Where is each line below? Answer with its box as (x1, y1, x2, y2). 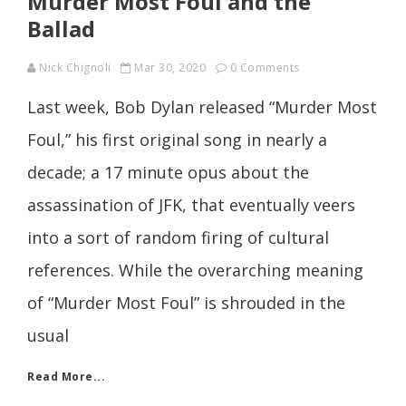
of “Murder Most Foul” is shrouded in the (27, 291, 345, 314)
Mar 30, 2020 (130, 59, 209, 75)
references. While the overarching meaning (27, 258, 363, 281)
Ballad (27, 13, 95, 43)
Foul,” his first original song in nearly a (27, 128, 327, 150)
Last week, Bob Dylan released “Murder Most (27, 95, 377, 118)
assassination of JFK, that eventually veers (27, 193, 355, 216)
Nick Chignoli (39, 59, 111, 75)
